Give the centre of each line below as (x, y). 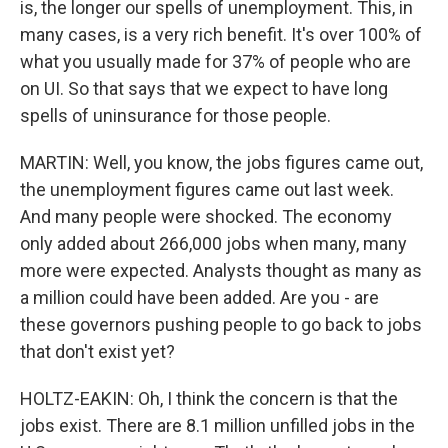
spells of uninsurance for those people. (175, 115)
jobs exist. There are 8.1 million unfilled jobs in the (217, 425)
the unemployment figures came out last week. (207, 189)
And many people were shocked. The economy (206, 216)
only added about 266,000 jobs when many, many (213, 243)
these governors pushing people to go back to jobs (221, 324)
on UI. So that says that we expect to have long (204, 88)
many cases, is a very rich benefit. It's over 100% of (221, 34)
